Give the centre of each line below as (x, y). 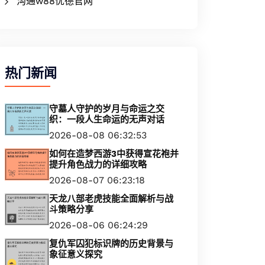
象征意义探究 (76, 254)
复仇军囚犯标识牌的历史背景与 (111, 244)
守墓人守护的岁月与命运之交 (107, 109)
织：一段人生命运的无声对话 (107, 119)
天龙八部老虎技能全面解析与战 (111, 199)
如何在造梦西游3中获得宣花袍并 (114, 154)
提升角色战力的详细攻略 (98, 164)
